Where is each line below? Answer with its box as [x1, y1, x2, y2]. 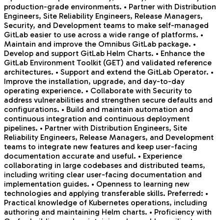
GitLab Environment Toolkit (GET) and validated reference [4, 58, 212, 68]
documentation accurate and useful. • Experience [4, 151, 182, 161]
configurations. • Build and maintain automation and [4, 105, 193, 114]
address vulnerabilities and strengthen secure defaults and [4, 95, 213, 105]
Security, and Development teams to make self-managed [4, 21, 209, 30]
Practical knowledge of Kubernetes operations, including [4, 198, 207, 208]
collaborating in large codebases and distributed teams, [4, 161, 205, 170]
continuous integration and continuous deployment [4, 114, 190, 124]
